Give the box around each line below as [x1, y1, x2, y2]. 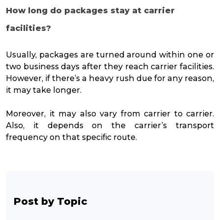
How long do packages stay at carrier [6, 6, 175, 16]
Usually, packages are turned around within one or [6, 50, 214, 60]
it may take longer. [6, 85, 83, 95]
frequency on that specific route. [6, 133, 139, 142]
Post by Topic [14, 195, 87, 208]
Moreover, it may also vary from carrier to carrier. [6, 109, 214, 119]
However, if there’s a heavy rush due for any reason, [6, 74, 214, 83]
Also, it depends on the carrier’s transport [6, 121, 214, 131]
